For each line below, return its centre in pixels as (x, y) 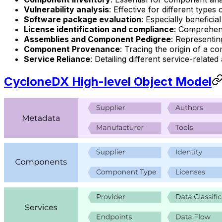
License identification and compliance (99, 29)
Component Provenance (72, 49)
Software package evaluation (83, 19)
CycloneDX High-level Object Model (108, 81)
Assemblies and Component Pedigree (97, 39)
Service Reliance (57, 59)
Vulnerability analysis (66, 9)
